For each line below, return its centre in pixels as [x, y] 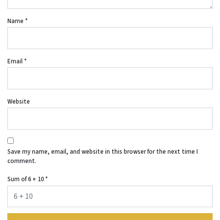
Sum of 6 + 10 [26, 179]
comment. [22, 161]
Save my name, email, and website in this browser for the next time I [103, 151]
